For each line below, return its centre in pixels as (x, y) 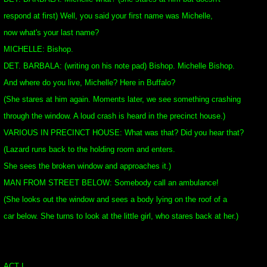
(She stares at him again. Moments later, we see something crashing (122, 99)
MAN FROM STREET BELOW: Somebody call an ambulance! (111, 183)
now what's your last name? (51, 32)
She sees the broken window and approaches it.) (87, 166)
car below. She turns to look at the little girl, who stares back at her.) (121, 216)
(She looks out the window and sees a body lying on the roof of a (115, 199)
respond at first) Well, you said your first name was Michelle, (108, 16)
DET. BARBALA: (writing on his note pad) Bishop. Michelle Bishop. (119, 66)
